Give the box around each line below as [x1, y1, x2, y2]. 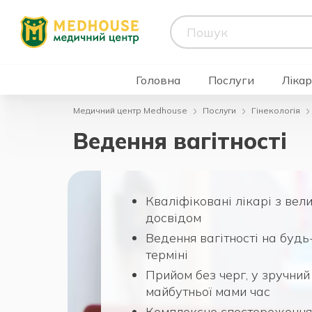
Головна [135, 72, 180, 87]
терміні [146, 246, 188, 263]
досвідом [146, 209, 201, 226]
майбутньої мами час [146, 283, 270, 299]
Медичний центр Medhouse [73, 105, 187, 116]
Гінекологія [251, 105, 300, 116]
